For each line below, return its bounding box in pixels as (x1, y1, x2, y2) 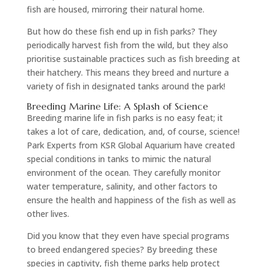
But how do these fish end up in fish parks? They (26, 25, 217, 37)
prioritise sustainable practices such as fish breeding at (26, 52, 240, 64)
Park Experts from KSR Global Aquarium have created (26, 139, 235, 151)
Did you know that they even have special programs (26, 229, 229, 241)
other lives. (26, 207, 69, 219)
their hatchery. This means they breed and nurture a (26, 66, 229, 78)
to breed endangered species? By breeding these (26, 243, 218, 255)
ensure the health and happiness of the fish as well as (26, 194, 236, 206)
